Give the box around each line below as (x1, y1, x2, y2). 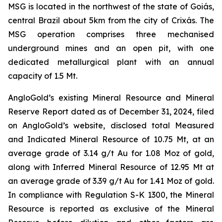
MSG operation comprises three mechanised (8, 29, 214, 39)
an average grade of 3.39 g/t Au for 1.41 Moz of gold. (8, 176, 214, 186)
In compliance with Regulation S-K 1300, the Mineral (8, 190, 214, 200)
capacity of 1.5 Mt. (8, 71, 77, 81)
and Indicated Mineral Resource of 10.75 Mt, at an (8, 134, 214, 144)
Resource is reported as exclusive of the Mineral (8, 204, 214, 214)
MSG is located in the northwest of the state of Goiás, (8, 1, 214, 11)
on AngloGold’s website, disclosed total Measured (8, 120, 214, 130)
